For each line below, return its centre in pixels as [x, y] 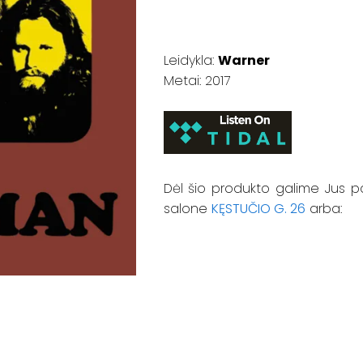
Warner [243, 61]
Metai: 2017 [196, 81]
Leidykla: [190, 61]
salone [185, 208]
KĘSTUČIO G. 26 [258, 208]
